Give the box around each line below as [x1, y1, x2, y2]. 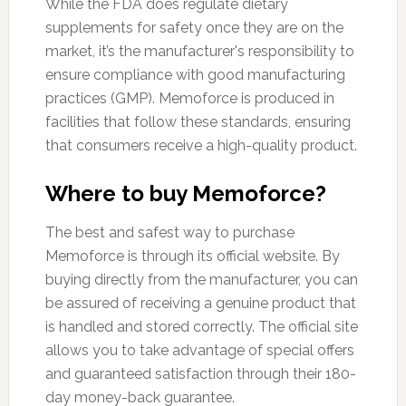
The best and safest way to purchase [44, 224, 295, 242]
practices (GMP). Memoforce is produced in [44, 90, 334, 108]
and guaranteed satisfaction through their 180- [44, 365, 356, 383]
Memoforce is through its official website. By [44, 247, 340, 266]
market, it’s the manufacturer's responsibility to [44, 43, 354, 61]
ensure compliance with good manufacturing [44, 66, 345, 84]
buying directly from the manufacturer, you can [44, 271, 358, 289]
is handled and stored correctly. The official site [44, 318, 358, 336]
